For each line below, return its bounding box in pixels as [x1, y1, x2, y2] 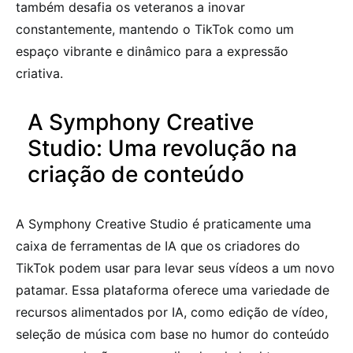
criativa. [16, 65, 63, 81]
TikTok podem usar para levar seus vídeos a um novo [16, 259, 335, 276]
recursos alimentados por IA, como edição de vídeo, [16, 303, 328, 320]
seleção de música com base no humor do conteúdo [16, 325, 329, 342]
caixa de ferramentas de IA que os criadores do [16, 237, 300, 254]
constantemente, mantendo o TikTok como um [16, 20, 294, 37]
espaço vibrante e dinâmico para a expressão [16, 43, 288, 59]
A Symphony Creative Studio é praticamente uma [16, 215, 311, 232]
